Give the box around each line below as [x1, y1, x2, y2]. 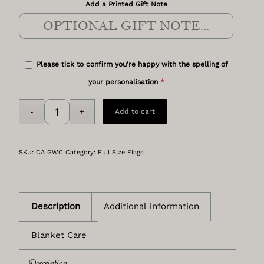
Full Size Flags [98, 148, 144, 157]
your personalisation [88, 78, 158, 87]
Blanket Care [31, 230, 87, 241]
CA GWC [36, 148, 64, 157]
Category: [65, 148, 98, 157]
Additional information [104, 201, 200, 212]
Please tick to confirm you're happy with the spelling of [36, 60, 228, 69]
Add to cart [114, 107, 155, 116]
